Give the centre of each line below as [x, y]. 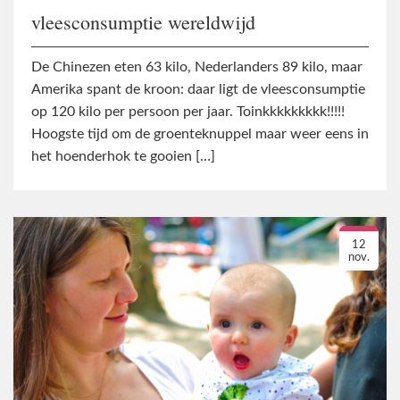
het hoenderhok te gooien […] [123, 157]
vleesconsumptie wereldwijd [143, 21]
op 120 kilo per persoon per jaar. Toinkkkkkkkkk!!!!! [188, 112]
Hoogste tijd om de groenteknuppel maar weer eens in [200, 134]
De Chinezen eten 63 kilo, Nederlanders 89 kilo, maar [197, 67]
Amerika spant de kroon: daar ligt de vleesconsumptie [198, 90]
